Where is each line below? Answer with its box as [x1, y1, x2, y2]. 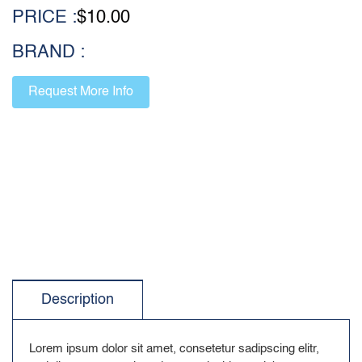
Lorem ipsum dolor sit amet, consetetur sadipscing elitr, [29, 343, 319, 355]
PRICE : [12, 9, 77, 27]
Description [41, 293, 114, 307]
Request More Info [28, 86, 133, 99]
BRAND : [12, 44, 85, 61]
